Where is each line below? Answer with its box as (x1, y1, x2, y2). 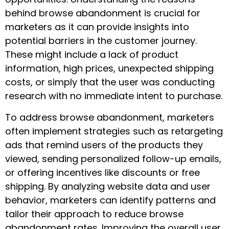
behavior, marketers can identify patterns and (5, 193, 216, 207)
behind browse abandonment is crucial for (5, 7, 200, 20)
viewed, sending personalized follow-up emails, (5, 152, 221, 165)
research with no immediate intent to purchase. (5, 89, 222, 103)
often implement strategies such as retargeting (5, 124, 223, 138)
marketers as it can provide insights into (5, 20, 189, 34)
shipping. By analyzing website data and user (5, 179, 211, 193)
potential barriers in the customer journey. (5, 34, 197, 48)
